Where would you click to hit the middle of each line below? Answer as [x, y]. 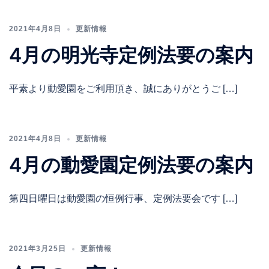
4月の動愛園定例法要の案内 [131, 165]
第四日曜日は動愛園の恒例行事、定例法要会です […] [123, 199]
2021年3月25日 [38, 249]
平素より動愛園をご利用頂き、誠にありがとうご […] [123, 89]
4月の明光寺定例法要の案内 [131, 55]
